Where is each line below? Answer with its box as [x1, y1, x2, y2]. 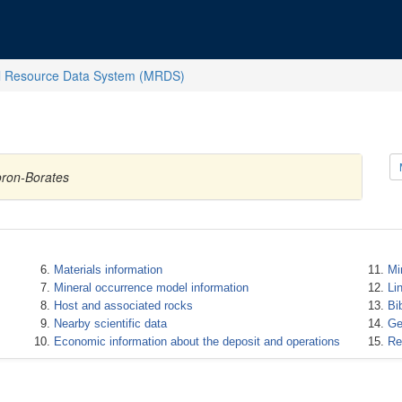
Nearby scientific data [53, 317, 167, 330]
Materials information [53, 263, 162, 276]
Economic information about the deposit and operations [53, 335, 340, 348]
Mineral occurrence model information [53, 281, 249, 294]
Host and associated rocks [53, 299, 193, 312]
